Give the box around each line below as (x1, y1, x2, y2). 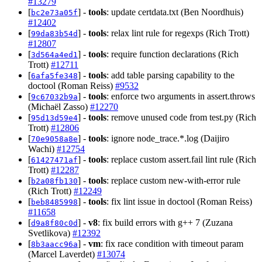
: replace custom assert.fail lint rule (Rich (106, 154, 256, 164)
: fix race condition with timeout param (101, 238, 243, 249)
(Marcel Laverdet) (28, 249, 97, 259)
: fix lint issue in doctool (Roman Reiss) (106, 196, 252, 206)
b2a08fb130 (31, 176, 78, 185)
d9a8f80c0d (31, 218, 78, 227)
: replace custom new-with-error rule (106, 175, 240, 185)
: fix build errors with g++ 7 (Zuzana (98, 217, 233, 227)
